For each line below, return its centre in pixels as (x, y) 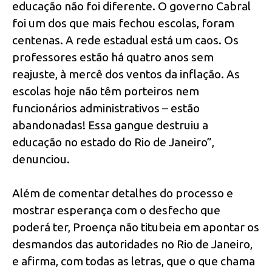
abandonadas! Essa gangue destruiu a (110, 125)
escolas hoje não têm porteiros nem (106, 91)
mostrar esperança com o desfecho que (116, 210)
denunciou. (41, 159)
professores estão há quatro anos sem (113, 57)
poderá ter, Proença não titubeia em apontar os (136, 227)
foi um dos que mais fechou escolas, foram (123, 23)
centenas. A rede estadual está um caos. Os (125, 40)
